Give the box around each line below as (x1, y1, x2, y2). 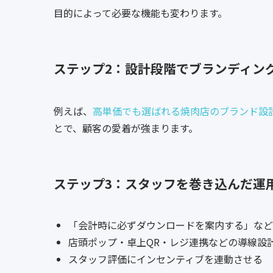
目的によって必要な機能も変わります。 (54, 5, 227, 21)
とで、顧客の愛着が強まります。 (54, 121, 198, 136)
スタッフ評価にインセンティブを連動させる (68, 252, 263, 267)
